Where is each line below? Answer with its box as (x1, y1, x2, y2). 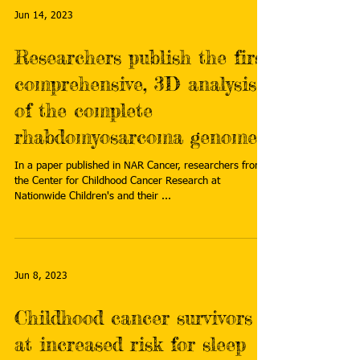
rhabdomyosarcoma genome (14, 125, 257, 149)
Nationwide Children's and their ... (14, 191, 171, 202)
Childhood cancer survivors (14, 306, 252, 329)
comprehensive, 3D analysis (14, 72, 256, 96)
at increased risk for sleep (14, 333, 246, 356)
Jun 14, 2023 (14, 11, 73, 21)
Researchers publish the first (14, 46, 270, 69)
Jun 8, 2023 (14, 272, 67, 281)
